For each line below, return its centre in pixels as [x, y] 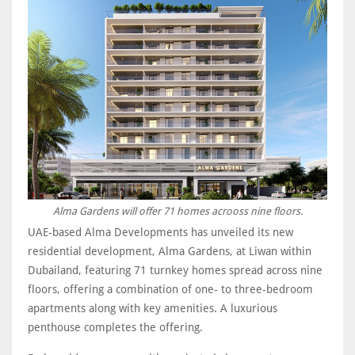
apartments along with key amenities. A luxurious [153, 308]
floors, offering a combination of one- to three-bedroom [170, 289]
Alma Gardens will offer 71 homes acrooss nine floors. [177, 211]
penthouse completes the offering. [115, 327]
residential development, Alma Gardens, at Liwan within [170, 251]
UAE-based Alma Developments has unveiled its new [160, 232]
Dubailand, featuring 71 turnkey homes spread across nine [175, 270]
